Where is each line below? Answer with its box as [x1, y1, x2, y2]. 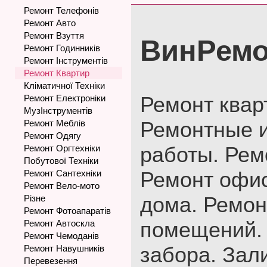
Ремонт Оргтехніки [24, 143, 100, 153]
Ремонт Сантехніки [24, 168, 101, 178]
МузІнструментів [24, 105, 92, 116]
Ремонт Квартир [24, 68, 89, 78]
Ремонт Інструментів [24, 55, 108, 66]
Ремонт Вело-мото [24, 181, 100, 191]
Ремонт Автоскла [24, 218, 95, 228]
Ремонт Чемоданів [24, 231, 99, 241]
